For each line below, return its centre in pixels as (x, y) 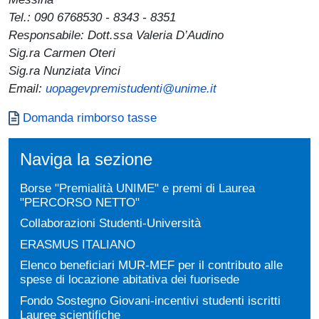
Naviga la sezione (86, 159)
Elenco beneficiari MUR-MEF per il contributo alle (151, 265)
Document (35, 116)
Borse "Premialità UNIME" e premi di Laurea (137, 188)
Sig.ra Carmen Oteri (62, 52)
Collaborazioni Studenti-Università (110, 223)
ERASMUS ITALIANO (78, 244)
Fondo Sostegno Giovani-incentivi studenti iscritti (150, 301)
